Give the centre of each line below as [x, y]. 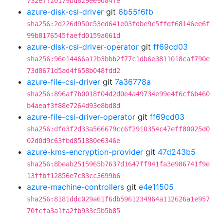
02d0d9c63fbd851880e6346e [73, 141]
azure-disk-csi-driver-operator [83, 47]
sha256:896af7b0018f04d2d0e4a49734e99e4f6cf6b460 [118, 94]
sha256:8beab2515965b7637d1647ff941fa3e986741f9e [118, 164]
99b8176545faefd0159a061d [73, 36]
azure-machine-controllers [75, 187]
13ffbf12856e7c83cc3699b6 [73, 176]
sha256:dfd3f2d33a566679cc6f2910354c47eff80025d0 [118, 129]
